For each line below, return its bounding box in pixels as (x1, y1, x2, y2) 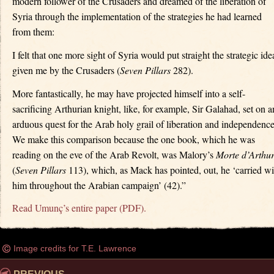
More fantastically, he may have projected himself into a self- (12, 86, 245, 100)
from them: (12, 25, 54, 38)
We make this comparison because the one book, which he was (12, 132, 255, 146)
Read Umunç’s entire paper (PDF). (12, 201, 146, 215)
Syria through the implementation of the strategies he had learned (12, 10, 262, 23)
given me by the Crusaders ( (12, 63, 120, 76)
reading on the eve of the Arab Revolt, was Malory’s (12, 147, 216, 161)
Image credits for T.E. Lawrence (13, 243, 136, 254)
